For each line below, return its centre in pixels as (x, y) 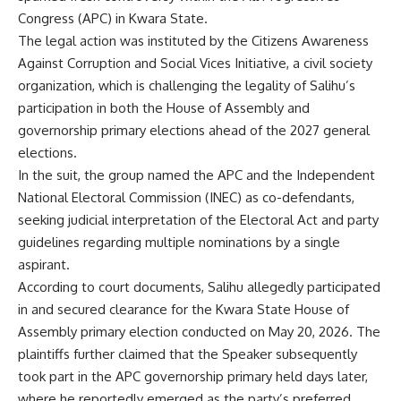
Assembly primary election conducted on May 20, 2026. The (199, 332)
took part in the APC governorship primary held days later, (193, 377)
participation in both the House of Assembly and (164, 108)
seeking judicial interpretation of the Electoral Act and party (198, 220)
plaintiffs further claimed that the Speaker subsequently (188, 354)
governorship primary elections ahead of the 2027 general (194, 131)
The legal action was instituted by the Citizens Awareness (193, 41)
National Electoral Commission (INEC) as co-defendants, (186, 198)
